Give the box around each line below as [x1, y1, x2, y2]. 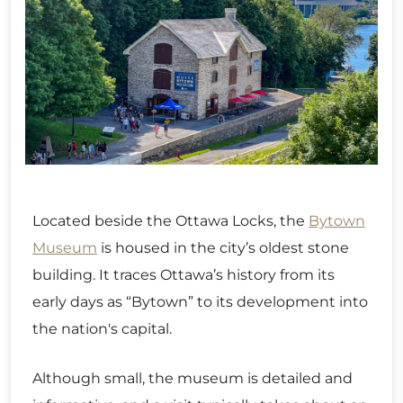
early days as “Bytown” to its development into [32, 292, 368, 310]
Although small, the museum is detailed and [32, 369, 353, 387]
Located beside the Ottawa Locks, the [32, 211, 309, 229]
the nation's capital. [32, 319, 172, 337]
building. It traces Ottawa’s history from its [32, 265, 335, 283]
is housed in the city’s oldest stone [97, 238, 349, 256]
